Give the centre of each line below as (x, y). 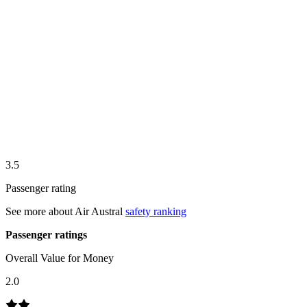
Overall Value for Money (60, 258)
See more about (40, 211)
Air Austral (99, 211)
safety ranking (156, 211)
